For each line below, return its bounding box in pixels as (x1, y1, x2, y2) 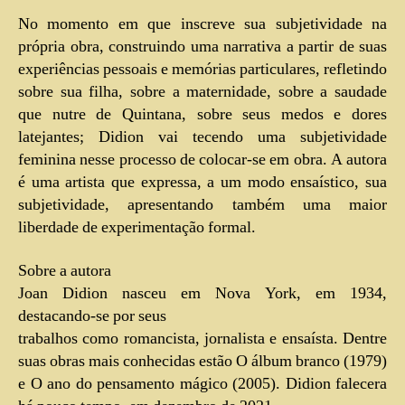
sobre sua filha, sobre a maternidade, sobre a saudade (18, 81, 387, 103)
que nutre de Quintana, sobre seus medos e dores (18, 104, 387, 126)
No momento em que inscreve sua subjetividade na (18, 14, 387, 35)
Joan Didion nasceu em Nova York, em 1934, (18, 282, 387, 304)
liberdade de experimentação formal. (18, 217, 256, 239)
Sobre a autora (18, 259, 111, 281)
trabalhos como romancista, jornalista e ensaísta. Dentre (18, 327, 387, 349)
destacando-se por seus (18, 305, 166, 326)
